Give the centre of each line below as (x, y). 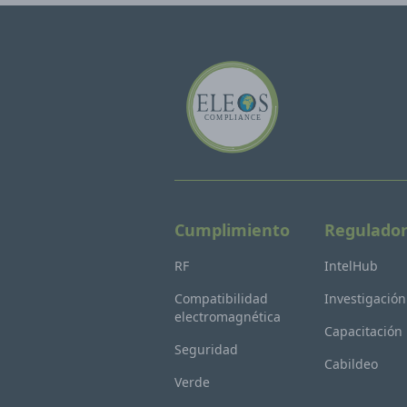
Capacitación (364, 331)
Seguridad (206, 349)
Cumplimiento (232, 230)
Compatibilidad (221, 298)
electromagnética (228, 317)
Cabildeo (352, 364)
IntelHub (352, 266)
